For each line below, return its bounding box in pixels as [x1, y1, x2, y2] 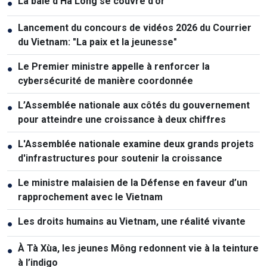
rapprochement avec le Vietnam [18, 191, 163, 203]
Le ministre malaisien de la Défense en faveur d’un [18, 177, 247, 189]
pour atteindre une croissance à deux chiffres [18, 114, 226, 126]
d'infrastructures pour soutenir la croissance [18, 153, 222, 164]
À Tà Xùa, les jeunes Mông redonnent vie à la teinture [18, 243, 259, 254]
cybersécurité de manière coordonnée [18, 75, 193, 87]
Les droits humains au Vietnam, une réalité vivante [18, 216, 246, 228]
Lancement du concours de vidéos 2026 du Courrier [18, 22, 252, 34]
